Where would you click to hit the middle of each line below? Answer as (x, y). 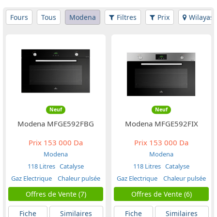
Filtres (127, 17)
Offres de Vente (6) (161, 194)
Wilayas (201, 17)
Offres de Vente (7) (56, 194)
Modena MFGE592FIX (161, 124)
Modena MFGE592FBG (56, 124)
